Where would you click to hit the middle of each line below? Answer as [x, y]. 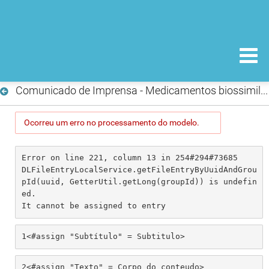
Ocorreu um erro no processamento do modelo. [112, 122]
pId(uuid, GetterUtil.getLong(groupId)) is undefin [139, 182]
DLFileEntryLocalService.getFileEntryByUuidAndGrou [139, 170]
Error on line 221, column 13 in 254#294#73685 [129, 158]
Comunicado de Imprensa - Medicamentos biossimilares [264, 90]
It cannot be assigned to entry [93, 206]
